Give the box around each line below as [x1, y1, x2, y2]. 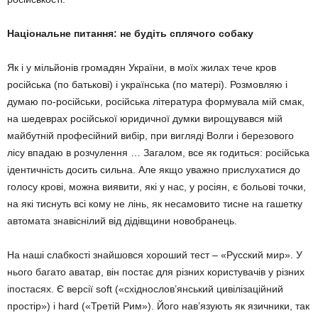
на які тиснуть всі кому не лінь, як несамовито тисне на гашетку [7, 198, 302, 209]
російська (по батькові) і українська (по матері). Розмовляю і [7, 79, 287, 90]
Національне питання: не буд [7, 28, 153, 39]
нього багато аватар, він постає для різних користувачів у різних [7, 266, 305, 278]
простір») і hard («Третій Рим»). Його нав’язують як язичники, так [7, 300, 309, 312]
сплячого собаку [167, 28, 253, 39]
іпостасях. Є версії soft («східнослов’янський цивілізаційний [7, 283, 283, 295]
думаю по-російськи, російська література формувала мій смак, [7, 96, 305, 107]
